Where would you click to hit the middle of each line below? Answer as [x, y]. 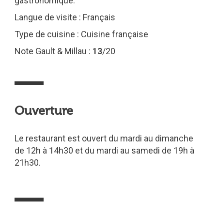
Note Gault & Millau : [54, 51]
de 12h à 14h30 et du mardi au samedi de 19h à [104, 150]
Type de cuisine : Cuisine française [81, 34]
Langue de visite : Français [65, 17]
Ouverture [44, 111]
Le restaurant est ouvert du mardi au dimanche [104, 138]
